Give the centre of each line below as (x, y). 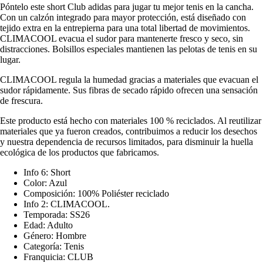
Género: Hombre (55, 236)
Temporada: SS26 (57, 215)
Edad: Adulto (48, 225)
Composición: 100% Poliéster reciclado (96, 194)
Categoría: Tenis (54, 247)
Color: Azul (45, 183)
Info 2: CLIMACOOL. (67, 204)
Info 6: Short (47, 173)
